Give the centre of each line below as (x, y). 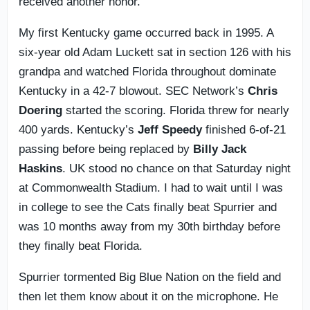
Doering (40, 110)
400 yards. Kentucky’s (78, 129)
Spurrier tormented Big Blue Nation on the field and (150, 277)
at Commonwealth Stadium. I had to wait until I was (151, 188)
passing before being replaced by (106, 149)
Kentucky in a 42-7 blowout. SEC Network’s (133, 91)
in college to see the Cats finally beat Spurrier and (148, 207)
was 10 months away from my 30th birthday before (149, 226)
